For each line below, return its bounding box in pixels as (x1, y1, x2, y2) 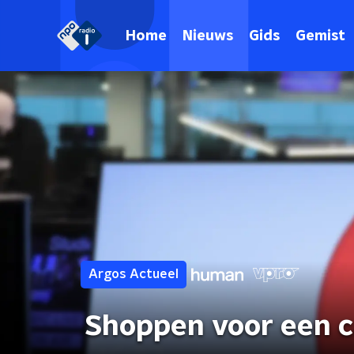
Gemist (296, 28, 345, 43)
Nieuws (183, 28, 233, 43)
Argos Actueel (88, 268, 179, 281)
